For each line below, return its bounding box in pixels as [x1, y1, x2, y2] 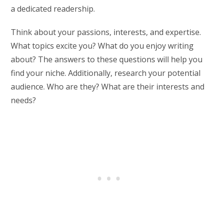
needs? [11, 94, 36, 106]
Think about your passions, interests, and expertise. [11, 26, 201, 37]
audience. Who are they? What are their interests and [11, 81, 205, 92]
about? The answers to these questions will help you [11, 54, 203, 65]
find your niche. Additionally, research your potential [11, 67, 201, 78]
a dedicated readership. [11, 3, 95, 14]
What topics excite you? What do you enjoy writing [11, 40, 194, 51]
